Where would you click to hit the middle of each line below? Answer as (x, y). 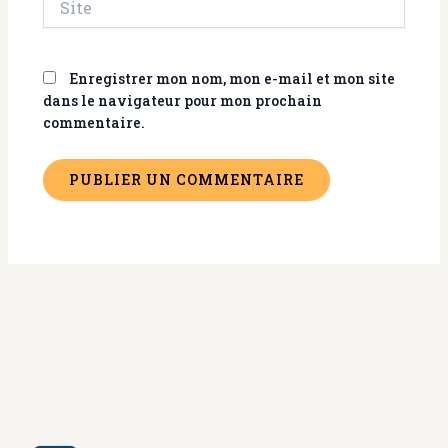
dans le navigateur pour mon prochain (182, 101)
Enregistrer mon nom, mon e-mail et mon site (231, 79)
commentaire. (93, 123)
